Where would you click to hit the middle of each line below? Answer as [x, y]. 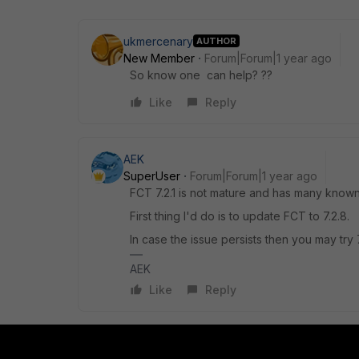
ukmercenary [158, 41]
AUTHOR [216, 41]
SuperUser [152, 175]
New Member [159, 58]
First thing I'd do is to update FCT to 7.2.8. [240, 216]
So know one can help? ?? [201, 75]
